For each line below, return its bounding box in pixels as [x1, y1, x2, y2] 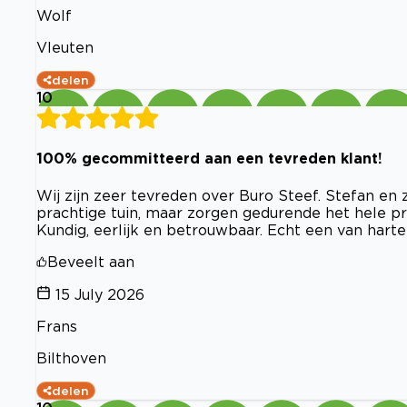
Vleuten [36, 39, 94, 55]
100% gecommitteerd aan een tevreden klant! [36, 150, 382, 167]
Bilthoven [36, 349, 106, 366]
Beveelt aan [47, 253, 134, 270]
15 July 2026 [55, 285, 144, 303]
